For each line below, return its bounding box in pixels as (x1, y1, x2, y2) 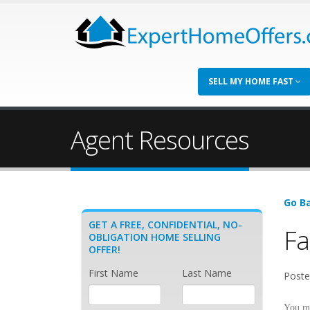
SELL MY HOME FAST (208, 75, 295, 87)
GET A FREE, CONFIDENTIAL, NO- (89, 218, 242, 231)
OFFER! (89, 243, 120, 256)
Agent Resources (71, 122, 249, 157)
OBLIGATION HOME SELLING (89, 230, 221, 244)
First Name (89, 266, 138, 280)
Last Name (182, 266, 232, 280)
